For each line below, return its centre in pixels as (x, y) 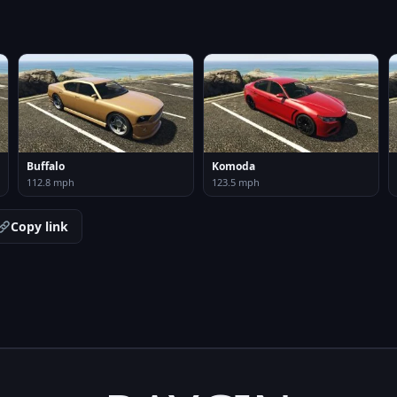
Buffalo (46, 166)
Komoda (234, 166)
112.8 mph (51, 182)
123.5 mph (236, 182)
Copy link (40, 226)
